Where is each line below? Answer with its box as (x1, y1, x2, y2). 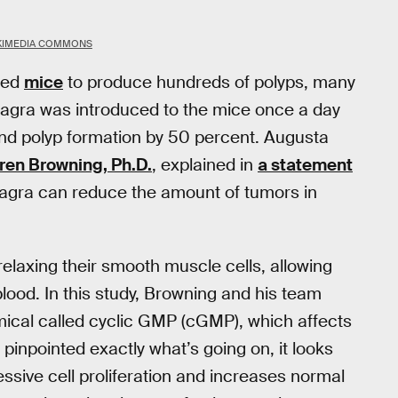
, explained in (152, 153, 258, 176)
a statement (258, 153, 353, 176)
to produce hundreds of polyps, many (63, 70, 355, 93)
